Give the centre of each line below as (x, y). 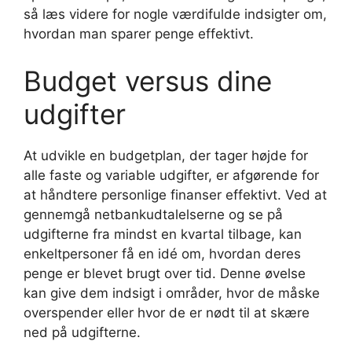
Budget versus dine (148, 81)
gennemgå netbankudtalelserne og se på (153, 214)
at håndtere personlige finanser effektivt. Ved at (175, 194)
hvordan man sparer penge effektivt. (139, 34)
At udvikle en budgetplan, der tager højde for (166, 155)
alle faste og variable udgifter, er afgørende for (171, 175)
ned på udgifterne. (82, 332)
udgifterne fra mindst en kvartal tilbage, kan (163, 234)
